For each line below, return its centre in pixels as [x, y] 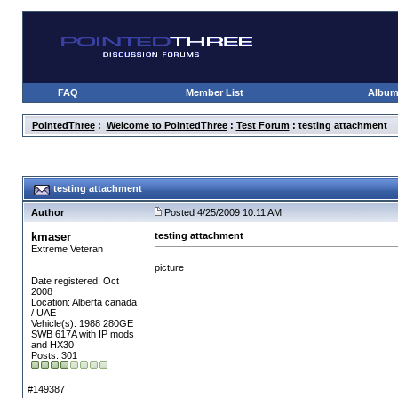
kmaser [51, 237]
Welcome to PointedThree [167, 125]
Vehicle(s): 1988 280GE [82, 323]
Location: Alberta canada [84, 302]
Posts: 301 [54, 355]
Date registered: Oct [75, 281]
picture [169, 267]
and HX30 [52, 345]
